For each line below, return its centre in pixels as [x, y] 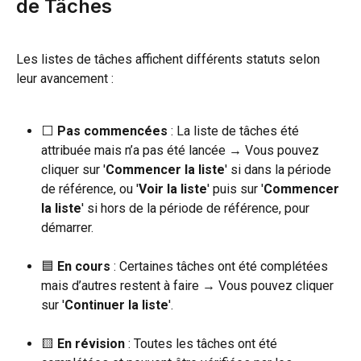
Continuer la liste [116, 305]
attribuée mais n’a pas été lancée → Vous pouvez [182, 150]
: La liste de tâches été [235, 131]
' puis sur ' [235, 189]
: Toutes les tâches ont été [203, 343]
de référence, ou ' [90, 189]
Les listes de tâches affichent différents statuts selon [170, 60]
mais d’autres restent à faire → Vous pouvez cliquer [189, 285]
